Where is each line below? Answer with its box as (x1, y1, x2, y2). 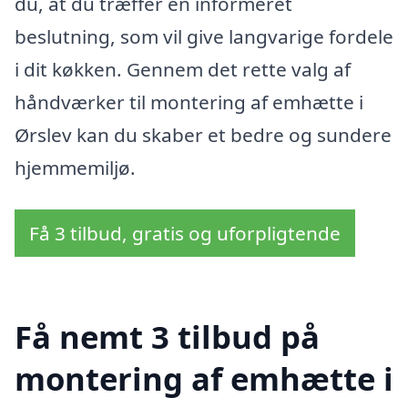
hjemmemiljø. (15, 155, 136, 181)
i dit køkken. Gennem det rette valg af (15, 56, 351, 83)
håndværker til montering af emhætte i (15, 89, 363, 116)
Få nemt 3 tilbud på (15, 314, 320, 358)
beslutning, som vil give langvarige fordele (15, 24, 393, 50)
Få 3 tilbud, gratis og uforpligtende (29, 220, 341, 247)
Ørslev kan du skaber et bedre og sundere (15, 122, 392, 148)
